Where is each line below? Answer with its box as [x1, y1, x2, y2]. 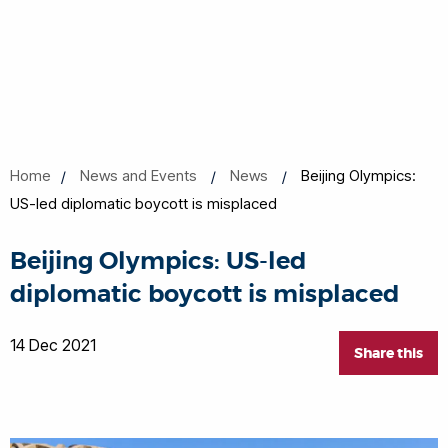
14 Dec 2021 [10, 335, 96, 355]
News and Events [80, 166, 197, 185]
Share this [354, 344, 423, 362]
